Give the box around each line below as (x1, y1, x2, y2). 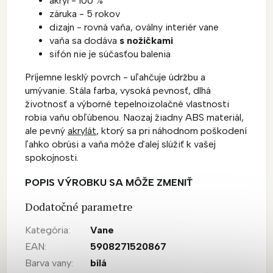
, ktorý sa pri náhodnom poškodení (96, 124, 247, 136)
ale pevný (25, 124, 68, 136)
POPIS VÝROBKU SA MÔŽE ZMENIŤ (25, 176, 193, 188)
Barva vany (25, 257, 71, 269)
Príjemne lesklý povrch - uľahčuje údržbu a (25, 71, 205, 83)
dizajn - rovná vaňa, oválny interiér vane (49, 21, 219, 33)
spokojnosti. (25, 151, 79, 163)
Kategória (25, 224, 68, 236)
